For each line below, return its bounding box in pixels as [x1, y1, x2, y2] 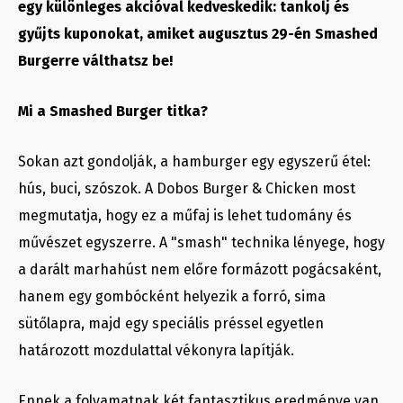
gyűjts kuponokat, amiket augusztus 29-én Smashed [18, 25, 378, 43]
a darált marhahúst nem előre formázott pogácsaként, [18, 261, 381, 279]
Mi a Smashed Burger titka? [18, 103, 208, 121]
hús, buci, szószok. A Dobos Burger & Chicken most [18, 180, 355, 198]
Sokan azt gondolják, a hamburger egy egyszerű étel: [18, 153, 371, 171]
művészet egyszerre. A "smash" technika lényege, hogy [18, 234, 385, 252]
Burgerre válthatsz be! [18, 52, 173, 70]
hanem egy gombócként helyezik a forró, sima [18, 288, 326, 306]
